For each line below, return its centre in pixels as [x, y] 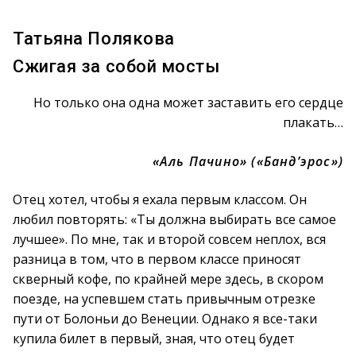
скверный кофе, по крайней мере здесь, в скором [168, 279]
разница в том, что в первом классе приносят [157, 259]
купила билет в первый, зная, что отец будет [154, 339]
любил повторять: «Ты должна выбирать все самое [174, 219]
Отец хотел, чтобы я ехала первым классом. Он [160, 199]
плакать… [313, 122]
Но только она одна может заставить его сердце [188, 103]
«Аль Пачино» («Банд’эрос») [248, 161]
